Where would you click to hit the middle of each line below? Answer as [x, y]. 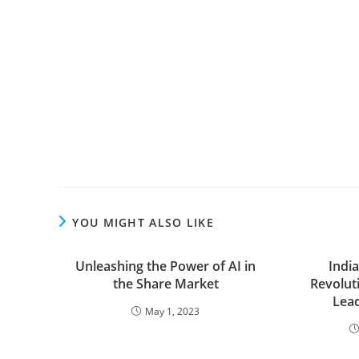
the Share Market [165, 284]
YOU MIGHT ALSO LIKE [143, 222]
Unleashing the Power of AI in [166, 266]
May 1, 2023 [173, 311]
